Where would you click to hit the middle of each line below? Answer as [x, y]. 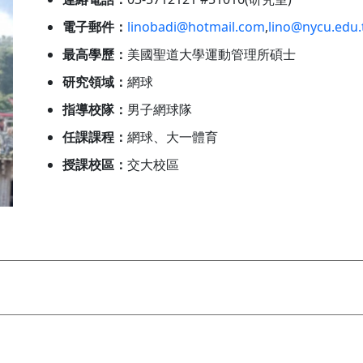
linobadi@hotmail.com [196, 27]
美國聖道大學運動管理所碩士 [211, 54]
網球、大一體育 [173, 137]
